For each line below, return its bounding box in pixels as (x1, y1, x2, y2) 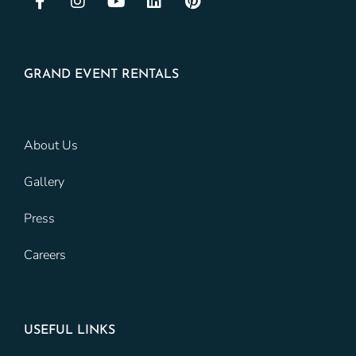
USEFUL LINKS (24, 323, 115, 337)
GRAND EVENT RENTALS (24, 68, 179, 81)
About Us (24, 136, 78, 154)
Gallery (24, 172, 64, 191)
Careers (24, 246, 66, 264)
